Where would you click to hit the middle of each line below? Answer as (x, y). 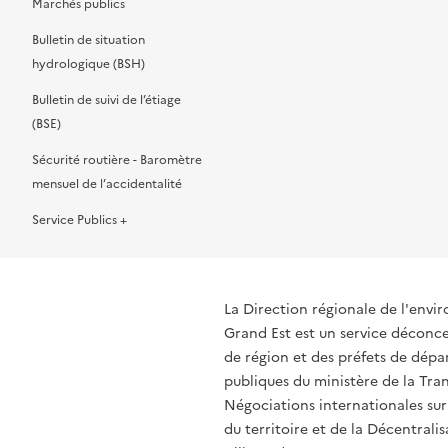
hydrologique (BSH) (88, 64)
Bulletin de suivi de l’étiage (106, 100)
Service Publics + (79, 220)
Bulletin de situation (88, 40)
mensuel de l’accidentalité (107, 184)
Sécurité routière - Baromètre (117, 160)
